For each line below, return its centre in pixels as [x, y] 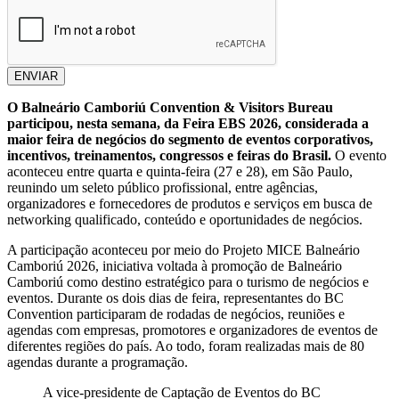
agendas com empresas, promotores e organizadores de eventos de [192, 330]
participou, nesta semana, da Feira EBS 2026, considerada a [188, 124]
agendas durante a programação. [98, 362]
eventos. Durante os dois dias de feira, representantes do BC [175, 298]
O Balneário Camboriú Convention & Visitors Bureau [170, 108]
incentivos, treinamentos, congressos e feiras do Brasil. [169, 156]
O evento [359, 156]
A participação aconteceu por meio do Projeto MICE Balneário [183, 250]
